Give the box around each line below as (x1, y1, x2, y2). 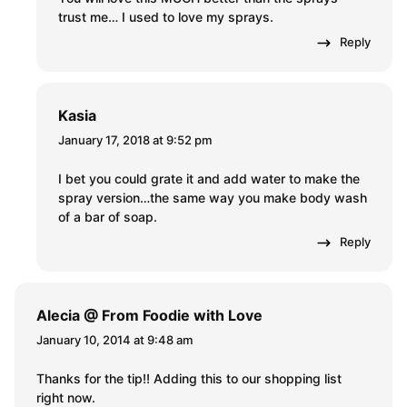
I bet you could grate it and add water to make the (58, 171, 360, 187)
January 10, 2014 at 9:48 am (36, 333, 193, 348)
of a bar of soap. (58, 209, 157, 225)
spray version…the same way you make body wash (58, 190, 367, 206)
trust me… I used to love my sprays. (58, 9, 273, 25)
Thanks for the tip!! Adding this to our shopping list (36, 371, 342, 387)
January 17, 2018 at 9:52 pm (58, 133, 212, 148)
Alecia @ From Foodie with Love (36, 306, 263, 325)
